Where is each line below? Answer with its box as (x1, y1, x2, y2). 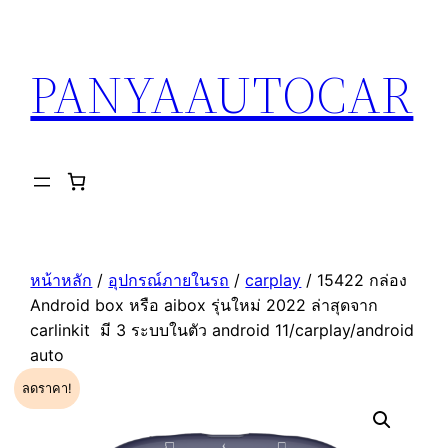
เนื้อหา (7, 94, 58, 115)
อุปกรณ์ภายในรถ (108, 270, 230, 291)
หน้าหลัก (30, 270, 93, 291)
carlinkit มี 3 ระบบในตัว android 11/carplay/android (30, 320, 415, 341)
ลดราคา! (22, 381, 73, 397)
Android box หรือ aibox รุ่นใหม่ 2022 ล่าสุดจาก (30, 295, 379, 316)
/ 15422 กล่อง (301, 270, 408, 291)
